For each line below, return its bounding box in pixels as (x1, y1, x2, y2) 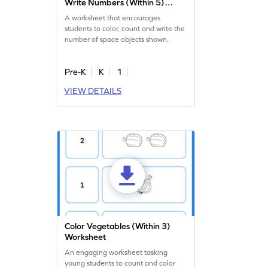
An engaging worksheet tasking (65, 248, 168, 257)
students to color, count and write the (65, 25, 185, 33)
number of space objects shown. (65, 35, 169, 44)
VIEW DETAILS (64, 86, 122, 96)
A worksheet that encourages (65, 14, 161, 23)
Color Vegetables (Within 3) (65, 221, 171, 232)
